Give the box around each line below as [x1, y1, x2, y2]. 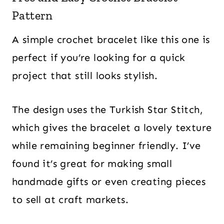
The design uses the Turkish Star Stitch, [12, 103, 203, 115]
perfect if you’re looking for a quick [12, 51, 185, 63]
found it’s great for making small [12, 157, 172, 169]
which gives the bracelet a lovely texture [12, 121, 212, 133]
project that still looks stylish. [12, 69, 158, 81]
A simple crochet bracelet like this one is [12, 33, 210, 45]
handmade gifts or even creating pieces [12, 175, 206, 187]
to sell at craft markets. [12, 193, 128, 205]
